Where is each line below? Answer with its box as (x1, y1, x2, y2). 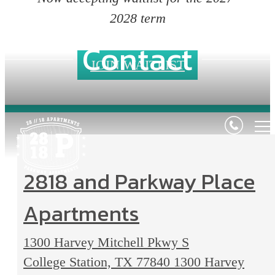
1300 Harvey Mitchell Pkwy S (23, 234, 189, 250)
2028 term (109, 10, 166, 26)
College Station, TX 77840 (23, 254, 174, 269)
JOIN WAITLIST (90, 57, 185, 73)
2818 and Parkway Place (23, 165, 255, 198)
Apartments (23, 196, 139, 230)
